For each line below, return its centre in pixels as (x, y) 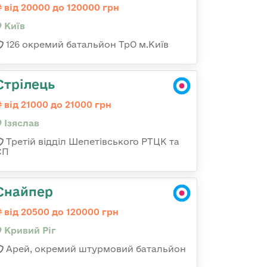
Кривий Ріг (29, 230)
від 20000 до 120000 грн (60, 7)
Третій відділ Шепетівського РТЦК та (91, 142)
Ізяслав (21, 123)
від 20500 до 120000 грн (60, 212)
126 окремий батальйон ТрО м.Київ (86, 44)
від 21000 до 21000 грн (57, 105)
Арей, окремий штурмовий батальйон (95, 249)
